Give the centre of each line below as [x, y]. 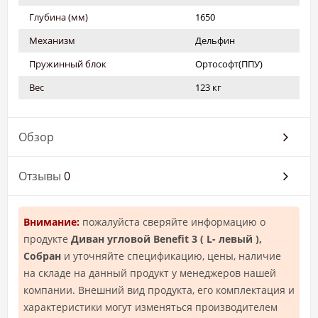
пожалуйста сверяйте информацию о [172, 222]
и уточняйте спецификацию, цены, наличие [171, 256]
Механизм [52, 41]
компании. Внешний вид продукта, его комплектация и [159, 290]
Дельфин [215, 41]
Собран [42, 256]
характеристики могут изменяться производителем [150, 307]
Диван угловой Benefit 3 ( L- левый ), [166, 239]
